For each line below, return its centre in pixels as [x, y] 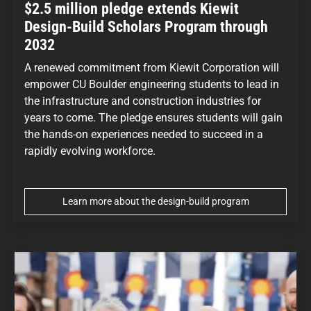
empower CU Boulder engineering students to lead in [152, 84]
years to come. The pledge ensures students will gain [153, 117]
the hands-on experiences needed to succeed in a [144, 134]
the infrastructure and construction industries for [143, 101]
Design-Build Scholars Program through [146, 26]
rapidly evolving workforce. [90, 151]
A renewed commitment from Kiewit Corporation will [152, 67]
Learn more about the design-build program [155, 201]
